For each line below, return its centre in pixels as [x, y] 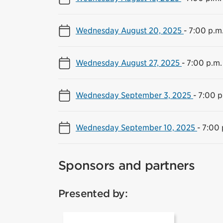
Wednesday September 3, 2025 [134, 95]
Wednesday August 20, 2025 [130, 30]
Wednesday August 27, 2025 [129, 62]
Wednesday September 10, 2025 [136, 127]
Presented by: [93, 193]
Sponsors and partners [126, 165]
